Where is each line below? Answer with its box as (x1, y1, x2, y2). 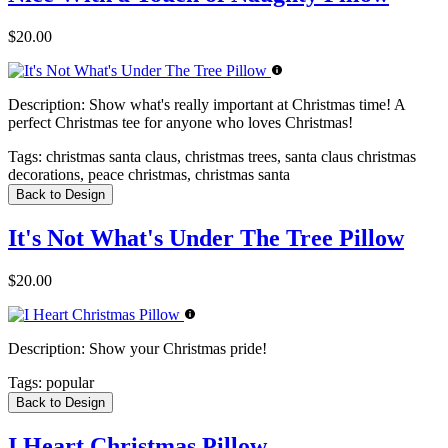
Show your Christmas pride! (85, 339, 267, 357)
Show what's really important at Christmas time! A (85, 95, 405, 113)
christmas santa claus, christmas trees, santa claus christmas (42, 147, 416, 165)
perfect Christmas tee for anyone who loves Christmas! (8, 113, 353, 131)
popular (42, 373, 94, 391)
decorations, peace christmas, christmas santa (8, 165, 290, 183)
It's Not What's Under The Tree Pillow (8, 224, 404, 251)
